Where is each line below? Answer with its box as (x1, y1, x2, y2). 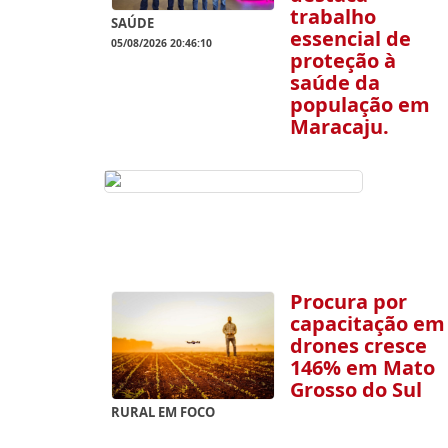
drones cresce (289, 331, 427, 359)
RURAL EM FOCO (111, 403, 215, 422)
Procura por (289, 287, 407, 315)
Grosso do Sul (289, 375, 422, 403)
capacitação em (289, 309, 445, 337)
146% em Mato (289, 353, 435, 381)
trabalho (289, 2, 376, 30)
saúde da (289, 68, 380, 96)
